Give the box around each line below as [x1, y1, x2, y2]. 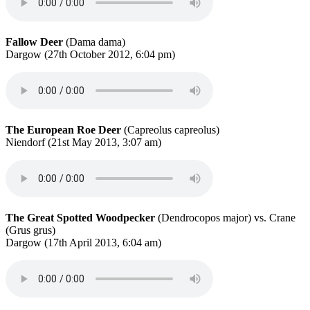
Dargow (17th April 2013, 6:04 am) [6, 236, 161, 248]
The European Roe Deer [6, 123, 121, 136]
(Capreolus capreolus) [121, 123, 219, 136]
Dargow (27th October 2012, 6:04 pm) [6, 48, 175, 60]
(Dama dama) [63, 35, 125, 48]
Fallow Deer [6, 35, 63, 48]
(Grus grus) [6, 224, 55, 236]
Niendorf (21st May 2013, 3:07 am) [6, 136, 161, 148]
